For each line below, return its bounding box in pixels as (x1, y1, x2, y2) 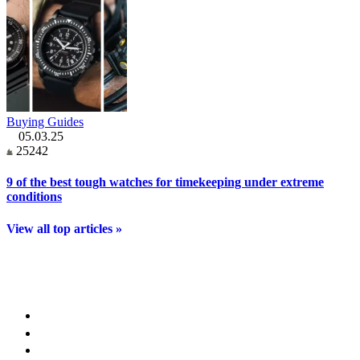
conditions (6, 190, 62, 204)
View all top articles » (6, 221, 122, 235)
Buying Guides (6, 115, 84, 129)
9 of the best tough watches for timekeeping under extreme (6, 175, 324, 190)
